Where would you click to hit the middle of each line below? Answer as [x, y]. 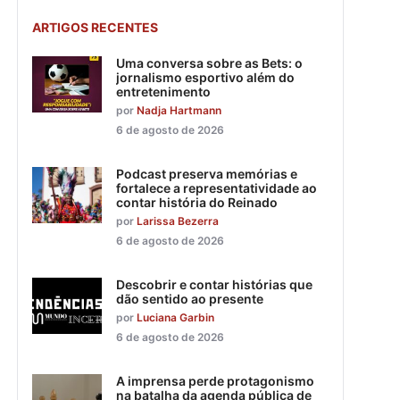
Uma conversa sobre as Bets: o [209, 63]
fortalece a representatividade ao [217, 188]
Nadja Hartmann [179, 111]
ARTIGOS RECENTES [95, 28]
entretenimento [163, 92]
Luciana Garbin [175, 318]
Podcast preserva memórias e [207, 174]
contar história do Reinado [197, 203]
